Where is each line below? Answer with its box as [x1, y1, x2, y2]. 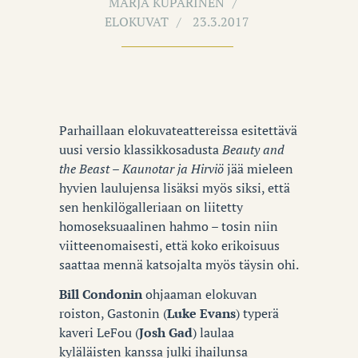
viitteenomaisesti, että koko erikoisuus [59, 237, 280, 255]
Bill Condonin [59, 284, 142, 303]
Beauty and [222, 141, 284, 159]
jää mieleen [224, 160, 293, 178]
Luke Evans [167, 304, 236, 322]
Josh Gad [139, 323, 193, 341]
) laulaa [193, 323, 234, 341]
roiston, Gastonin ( [59, 304, 167, 322]
